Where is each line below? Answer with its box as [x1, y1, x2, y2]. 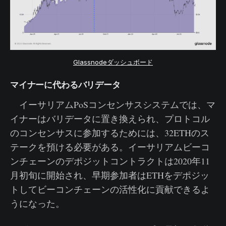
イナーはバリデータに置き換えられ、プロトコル [10, 112, 210, 125]
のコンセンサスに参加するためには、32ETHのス [10, 126, 209, 139]
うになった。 [10, 197, 65, 209]
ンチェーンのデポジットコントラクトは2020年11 [10, 154, 210, 167]
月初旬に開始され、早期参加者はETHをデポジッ [10, 168, 209, 181]
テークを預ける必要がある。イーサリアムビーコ [10, 140, 210, 153]
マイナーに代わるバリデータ [10, 79, 121, 90]
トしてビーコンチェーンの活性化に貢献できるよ [10, 183, 210, 195]
